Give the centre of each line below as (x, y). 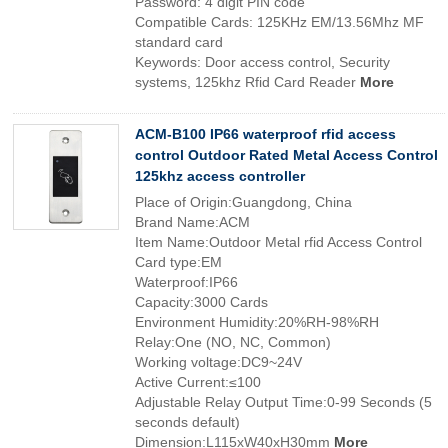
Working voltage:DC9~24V (218, 362)
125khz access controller (220, 176)
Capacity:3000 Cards (201, 302)
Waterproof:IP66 (186, 282)
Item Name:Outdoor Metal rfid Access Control (278, 242)
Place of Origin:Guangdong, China (243, 202)
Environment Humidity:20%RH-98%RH (257, 322)
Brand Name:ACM (192, 222)
